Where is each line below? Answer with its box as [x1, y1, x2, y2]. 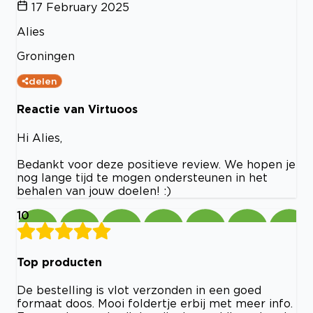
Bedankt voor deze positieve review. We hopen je [17, 157, 296, 170]
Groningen [17, 50, 75, 62]
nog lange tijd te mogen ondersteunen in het [17, 170, 268, 184]
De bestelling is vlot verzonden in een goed [17, 284, 261, 297]
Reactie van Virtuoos [17, 103, 138, 116]
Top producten [17, 255, 102, 268]
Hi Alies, [17, 131, 62, 144]
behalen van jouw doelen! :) [17, 184, 171, 197]
